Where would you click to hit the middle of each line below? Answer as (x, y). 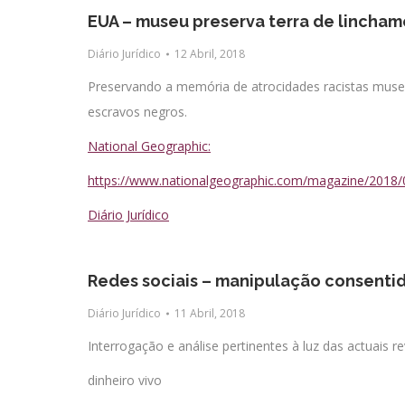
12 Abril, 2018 (210, 54)
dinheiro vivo (125, 380)
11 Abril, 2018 (210, 313)
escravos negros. (137, 112)
